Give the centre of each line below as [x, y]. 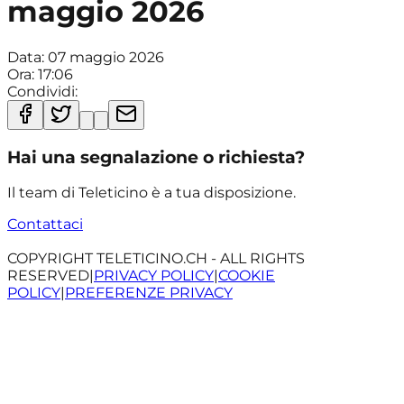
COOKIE [247, 276]
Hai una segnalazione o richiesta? [156, 157]
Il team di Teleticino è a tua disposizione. [151, 193]
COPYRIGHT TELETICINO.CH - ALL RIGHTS [156, 259]
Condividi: [42, 91]
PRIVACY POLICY [154, 276]
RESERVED [48, 276]
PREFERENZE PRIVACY [149, 293]
